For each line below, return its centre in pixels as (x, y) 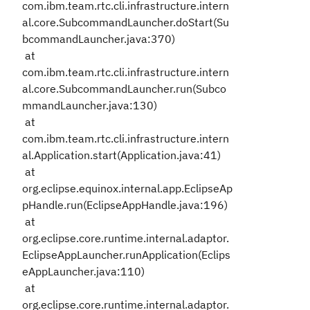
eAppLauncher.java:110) (83, 271)
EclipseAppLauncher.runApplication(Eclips (126, 255)
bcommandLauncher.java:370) (99, 39)
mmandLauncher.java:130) (90, 105)
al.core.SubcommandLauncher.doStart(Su (126, 22)
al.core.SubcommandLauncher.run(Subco (124, 89)
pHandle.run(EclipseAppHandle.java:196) (125, 205)
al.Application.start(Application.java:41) (121, 155)
